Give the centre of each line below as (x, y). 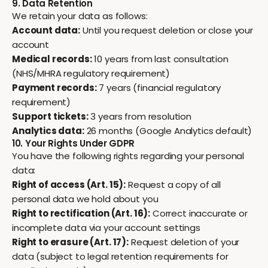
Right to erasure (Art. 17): (70, 242)
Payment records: (54, 88)
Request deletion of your (184, 242)
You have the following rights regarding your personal (128, 156)
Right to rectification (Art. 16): (81, 213)
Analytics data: (48, 131)
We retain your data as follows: (80, 16)
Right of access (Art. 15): (69, 185)
